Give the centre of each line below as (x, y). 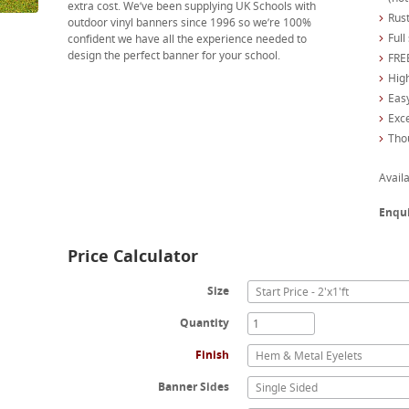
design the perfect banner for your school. (173, 55)
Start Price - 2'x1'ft (303, 292)
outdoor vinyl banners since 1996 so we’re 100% (189, 22)
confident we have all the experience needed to (187, 39)
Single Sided (287, 388)
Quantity (205, 323)
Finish (213, 355)
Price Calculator (132, 256)
